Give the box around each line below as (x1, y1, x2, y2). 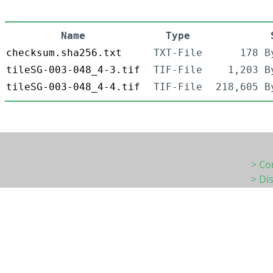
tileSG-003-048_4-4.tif (6, 81, 140, 93)
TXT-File (154, 47, 202, 59)
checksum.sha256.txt (6, 47, 122, 59)
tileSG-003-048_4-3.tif (6, 64, 140, 76)
